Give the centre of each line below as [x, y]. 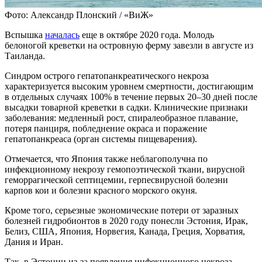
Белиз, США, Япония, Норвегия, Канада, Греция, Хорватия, [125, 231]
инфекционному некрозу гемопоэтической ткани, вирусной [125, 169]
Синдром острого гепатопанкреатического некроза [107, 75]
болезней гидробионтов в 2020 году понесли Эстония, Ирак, [126, 220]
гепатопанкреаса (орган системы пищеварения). [101, 139]
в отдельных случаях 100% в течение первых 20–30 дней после [131, 96]
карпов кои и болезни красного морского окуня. [101, 190]
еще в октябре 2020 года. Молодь [147, 35]
